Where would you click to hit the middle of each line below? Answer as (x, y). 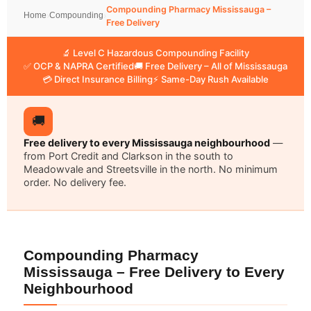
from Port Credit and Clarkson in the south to (128, 155)
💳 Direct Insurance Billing (98, 79)
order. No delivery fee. (75, 182)
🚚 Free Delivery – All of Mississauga (211, 66)
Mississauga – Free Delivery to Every (154, 271)
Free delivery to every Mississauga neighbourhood (147, 142)
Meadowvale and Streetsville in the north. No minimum (151, 169)
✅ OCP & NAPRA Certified (79, 66)
